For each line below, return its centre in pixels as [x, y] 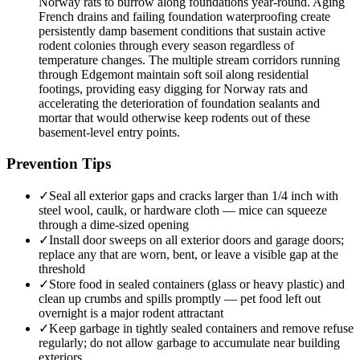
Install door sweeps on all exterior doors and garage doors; [196, 239]
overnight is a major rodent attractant [131, 313]
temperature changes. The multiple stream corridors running [189, 60]
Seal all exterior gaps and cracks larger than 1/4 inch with [194, 195]
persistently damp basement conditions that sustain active [182, 31]
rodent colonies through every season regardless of [166, 46]
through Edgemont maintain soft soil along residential [174, 75]
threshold [62, 268]
